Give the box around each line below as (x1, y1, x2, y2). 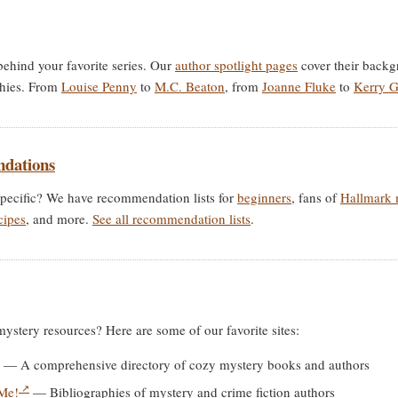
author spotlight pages (175, 56, 298, 74)
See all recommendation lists (92, 210, 251, 227)
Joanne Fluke (262, 77, 336, 95)
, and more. (26, 210, 92, 227)
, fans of (291, 188, 340, 206)
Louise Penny (61, 77, 137, 95)
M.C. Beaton (155, 77, 225, 95)
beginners (237, 188, 291, 206)
